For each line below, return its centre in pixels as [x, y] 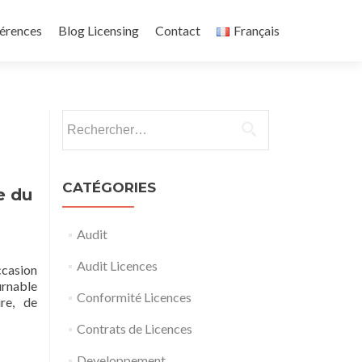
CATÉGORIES [109, 187]
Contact [178, 30]
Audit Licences [117, 265]
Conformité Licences [134, 297]
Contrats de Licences [134, 328]
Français [257, 30]
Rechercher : [96, 118]
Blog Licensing [99, 30]
